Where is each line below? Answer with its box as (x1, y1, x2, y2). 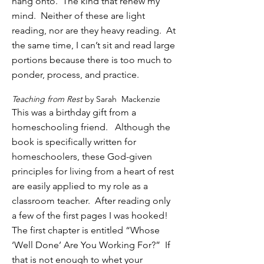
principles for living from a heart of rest (12, 166, 174, 177)
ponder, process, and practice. (12, 69, 139, 80)
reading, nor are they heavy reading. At (12, 25, 176, 36)
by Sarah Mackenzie (85, 94, 160, 104)
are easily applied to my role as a (12, 180, 148, 192)
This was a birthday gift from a (12, 107, 136, 118)
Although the (115, 121, 170, 133)
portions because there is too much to (12, 54, 172, 65)
